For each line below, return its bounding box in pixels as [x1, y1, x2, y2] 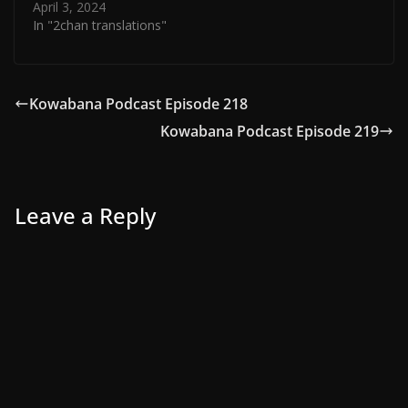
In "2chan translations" [33, 15, 167, 34]
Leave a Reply [15, 199, 156, 230]
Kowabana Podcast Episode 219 [160, 120, 379, 141]
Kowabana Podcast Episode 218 [29, 93, 248, 114]
